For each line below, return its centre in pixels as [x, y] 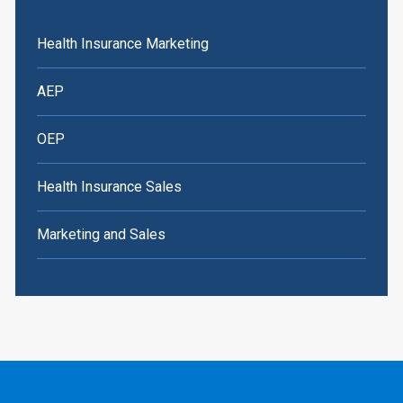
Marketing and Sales [101, 235]
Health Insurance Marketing [122, 44]
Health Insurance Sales [109, 187]
